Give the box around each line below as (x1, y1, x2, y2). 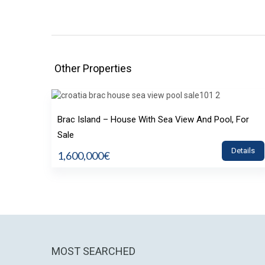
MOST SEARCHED (51, 244, 135, 257)
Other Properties (54, 62, 132, 75)
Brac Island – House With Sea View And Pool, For (57, 114, 249, 125)
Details (231, 146, 255, 155)
